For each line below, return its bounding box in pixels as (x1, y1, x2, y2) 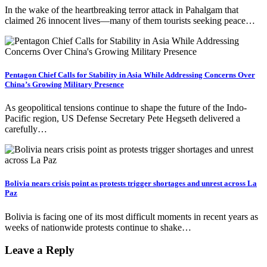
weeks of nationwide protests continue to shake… (5, 222, 191, 232)
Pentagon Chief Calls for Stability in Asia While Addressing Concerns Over (5, 70, 255, 80)
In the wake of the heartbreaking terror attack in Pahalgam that (5, 4, 238, 15)
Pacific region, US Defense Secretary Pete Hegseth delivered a (5, 113, 240, 124)
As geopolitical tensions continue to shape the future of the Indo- (5, 103, 247, 113)
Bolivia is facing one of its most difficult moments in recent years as (5, 211, 258, 222)
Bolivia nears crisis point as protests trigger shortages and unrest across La (5, 179, 257, 188)
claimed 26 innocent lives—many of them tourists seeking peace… (5, 15, 255, 26)
